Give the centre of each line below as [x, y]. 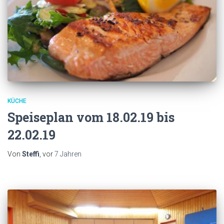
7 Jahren [68, 154]
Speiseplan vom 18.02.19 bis [91, 117]
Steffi [31, 154]
